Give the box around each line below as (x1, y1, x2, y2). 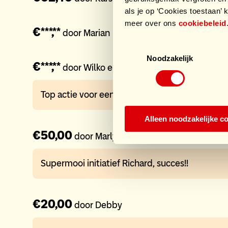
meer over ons (124, 19, 179, 28)
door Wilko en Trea (63, 62, 136, 74)
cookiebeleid (178, 19, 226, 28)
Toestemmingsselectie (112, 42, 188, 51)
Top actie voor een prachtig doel (41, 89, 171, 101)
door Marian (63, 27, 110, 39)
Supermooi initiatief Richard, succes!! (41, 158, 188, 169)
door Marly (74, 131, 117, 142)
